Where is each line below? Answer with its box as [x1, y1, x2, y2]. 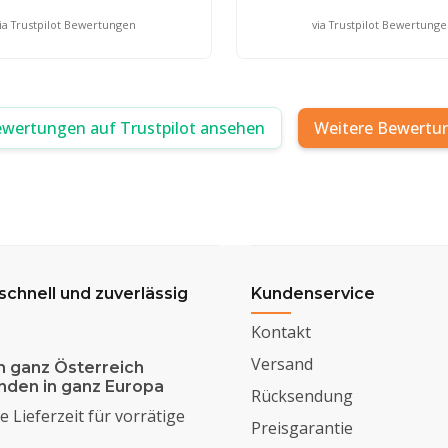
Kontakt [250, 320, 311, 343]
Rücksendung [250, 384, 353, 407]
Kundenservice [250, 283, 375, 303]
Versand [250, 352, 313, 375]
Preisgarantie [250, 416, 353, 439]
